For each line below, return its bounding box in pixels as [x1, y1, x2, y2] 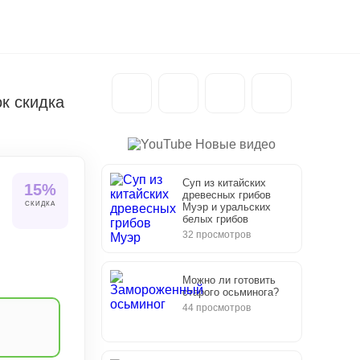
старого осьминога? [182, 286, 279, 298]
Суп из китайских [182, 177, 266, 189]
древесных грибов [182, 189, 271, 201]
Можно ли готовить [182, 274, 276, 286]
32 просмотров [182, 229, 251, 240]
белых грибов [182, 213, 248, 225]
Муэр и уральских [182, 201, 271, 213]
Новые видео [192, 137, 276, 151]
